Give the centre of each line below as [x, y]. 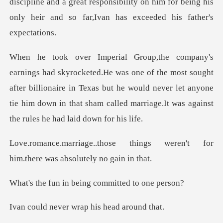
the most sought [184, 72]
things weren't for [171, 143]
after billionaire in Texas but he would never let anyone [111, 88]
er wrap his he [87, 207]
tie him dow [31, 103]
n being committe [96, 183]
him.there [27, 158]
